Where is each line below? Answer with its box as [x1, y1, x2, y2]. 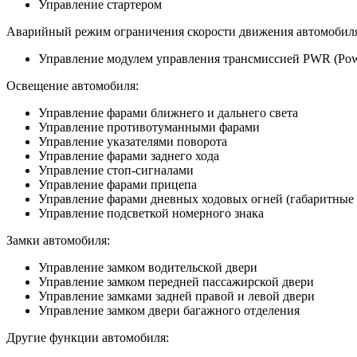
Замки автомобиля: [6, 233, 110, 247]
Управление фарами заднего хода [38, 148, 219, 163]
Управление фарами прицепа [38, 177, 197, 191]
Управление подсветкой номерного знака [38, 206, 264, 220]
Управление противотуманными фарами [38, 120, 260, 134]
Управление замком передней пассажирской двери [38, 274, 314, 288]
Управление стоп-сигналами [38, 163, 194, 177]
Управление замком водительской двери [38, 260, 257, 274]
